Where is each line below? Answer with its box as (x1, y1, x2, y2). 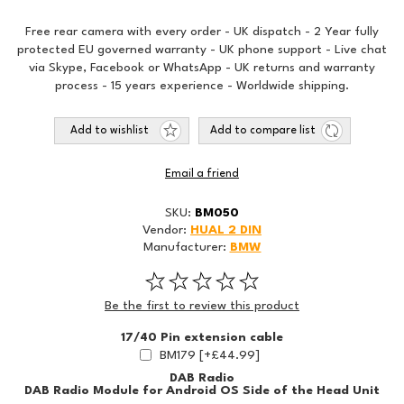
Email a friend (165, 169, 239, 179)
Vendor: (142, 224, 187, 236)
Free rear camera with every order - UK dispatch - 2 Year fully (25, 25, 379, 38)
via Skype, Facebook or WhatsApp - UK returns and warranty (29, 61, 375, 74)
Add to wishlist (70, 125, 149, 136)
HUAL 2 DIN (190, 224, 262, 236)
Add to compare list (209, 125, 316, 136)
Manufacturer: (142, 241, 226, 253)
